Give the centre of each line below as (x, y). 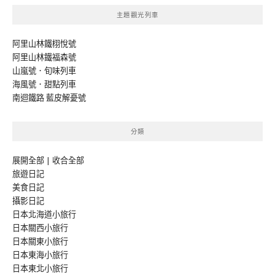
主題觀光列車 (137, 15)
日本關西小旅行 (40, 228)
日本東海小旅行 (40, 255)
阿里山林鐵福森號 (44, 57)
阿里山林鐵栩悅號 (44, 44)
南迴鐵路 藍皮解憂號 (49, 98)
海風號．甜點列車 (44, 84)
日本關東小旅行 (40, 242)
